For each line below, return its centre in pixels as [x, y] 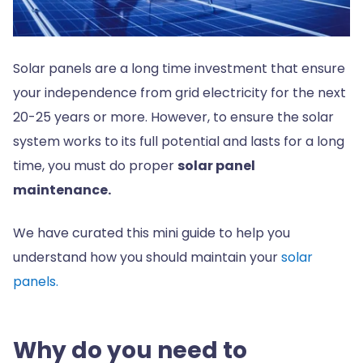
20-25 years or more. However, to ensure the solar [173, 117]
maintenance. [62, 190]
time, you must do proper [95, 166]
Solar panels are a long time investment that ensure [179, 69]
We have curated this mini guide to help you [152, 233]
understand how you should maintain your [147, 257]
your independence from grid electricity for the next [179, 93]
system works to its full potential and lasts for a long [179, 142]
